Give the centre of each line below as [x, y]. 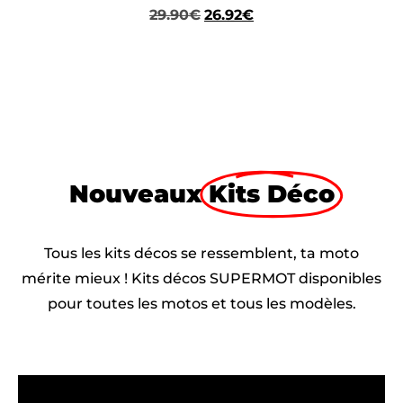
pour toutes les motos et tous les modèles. [201, 304]
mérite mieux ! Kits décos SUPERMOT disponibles [201, 279]
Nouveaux [135, 194]
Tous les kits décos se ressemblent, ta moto [201, 254]
